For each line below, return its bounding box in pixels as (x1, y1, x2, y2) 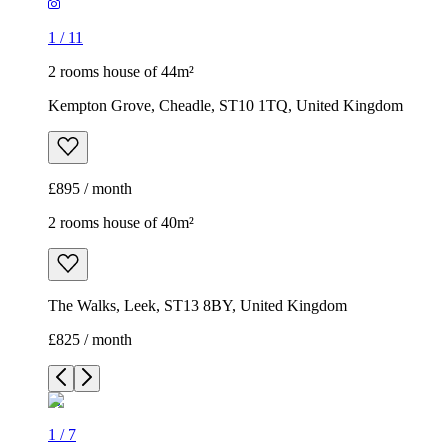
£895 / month (48, 180, 132, 198)
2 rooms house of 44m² (48, 63, 194, 81)
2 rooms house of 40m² (48, 214, 194, 232)
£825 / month (48, 331, 132, 349)
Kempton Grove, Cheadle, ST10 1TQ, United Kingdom (48, 97, 403, 115)
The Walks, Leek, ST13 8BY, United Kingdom (48, 297, 347, 315)
